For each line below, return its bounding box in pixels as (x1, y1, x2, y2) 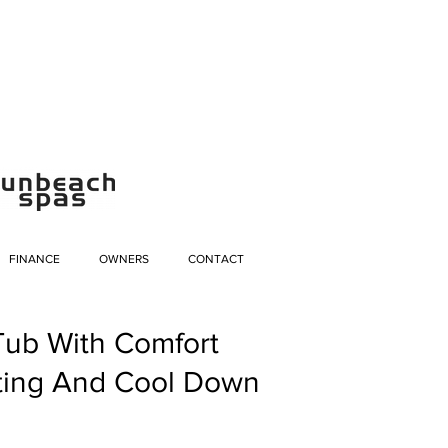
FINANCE (8, 252, 60, 266)
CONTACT (187, 252, 244, 266)
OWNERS (98, 252, 149, 266)
